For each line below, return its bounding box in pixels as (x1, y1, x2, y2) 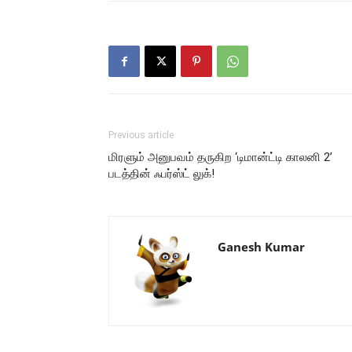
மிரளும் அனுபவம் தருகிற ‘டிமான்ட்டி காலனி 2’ (108, 150, 332, 164)
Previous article (108, 130, 174, 141)
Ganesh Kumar (218, 239, 305, 255)
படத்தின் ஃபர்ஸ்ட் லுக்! (108, 167, 214, 181)
